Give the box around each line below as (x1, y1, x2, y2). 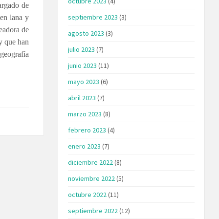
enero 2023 (68, 141, 101, 151)
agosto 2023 (68, 28, 105, 38)
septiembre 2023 (68, 12, 118, 22)
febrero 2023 (68, 125, 107, 134)
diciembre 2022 (68, 157, 113, 167)
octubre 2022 (68, 190, 107, 199)
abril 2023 (68, 93, 96, 102)
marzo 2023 (68, 109, 102, 118)
